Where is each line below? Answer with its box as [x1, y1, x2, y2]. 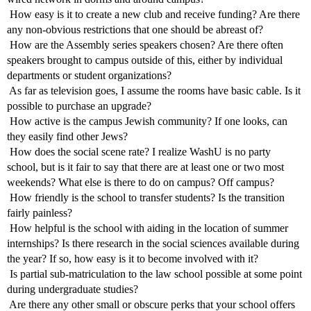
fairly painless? [7, 207, 72, 219]
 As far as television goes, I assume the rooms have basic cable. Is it [7, 85, 301, 97]
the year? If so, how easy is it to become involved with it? [7, 253, 258, 265]
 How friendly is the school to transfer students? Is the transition [7, 192, 285, 204]
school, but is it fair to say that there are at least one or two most [7, 161, 284, 174]
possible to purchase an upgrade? [7, 100, 151, 112]
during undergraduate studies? [7, 283, 138, 296]
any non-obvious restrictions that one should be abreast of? [7, 24, 263, 36]
